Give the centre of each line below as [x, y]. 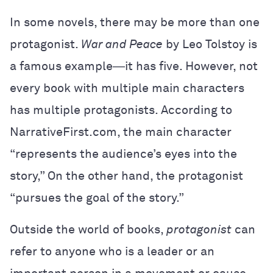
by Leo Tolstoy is [210, 44]
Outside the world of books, [88, 230]
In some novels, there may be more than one [135, 23]
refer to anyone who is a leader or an [112, 252]
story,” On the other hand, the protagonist [126, 176]
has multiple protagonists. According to [121, 110]
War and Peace [122, 44]
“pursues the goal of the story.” [97, 198]
